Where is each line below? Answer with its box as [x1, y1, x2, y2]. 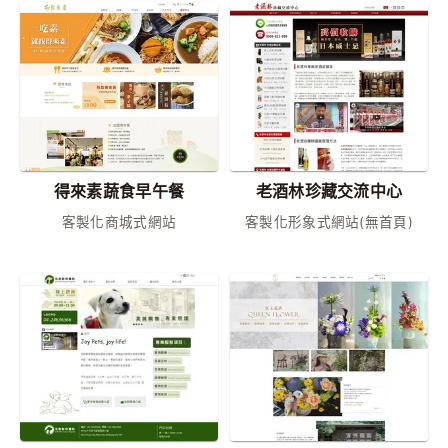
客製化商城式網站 [61, 213, 177, 230]
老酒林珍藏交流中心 [255, 180, 403, 201]
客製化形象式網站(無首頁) [245, 213, 413, 230]
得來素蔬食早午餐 [53, 180, 185, 201]
